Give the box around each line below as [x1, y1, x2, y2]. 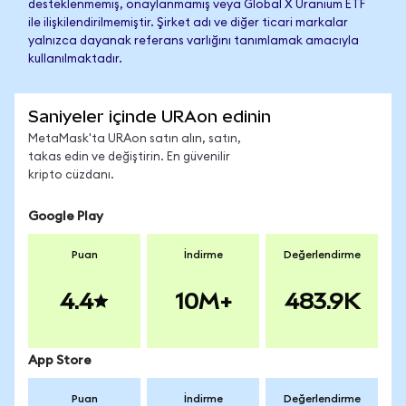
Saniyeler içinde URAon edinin [28, 107, 271, 126]
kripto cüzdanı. [28, 169, 114, 181]
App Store [28, 354, 92, 367]
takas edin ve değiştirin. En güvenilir [28, 151, 230, 163]
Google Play [28, 210, 103, 223]
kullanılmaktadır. [28, 53, 122, 65]
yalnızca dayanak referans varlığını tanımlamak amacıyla [28, 35, 359, 47]
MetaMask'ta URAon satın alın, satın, [28, 133, 241, 145]
